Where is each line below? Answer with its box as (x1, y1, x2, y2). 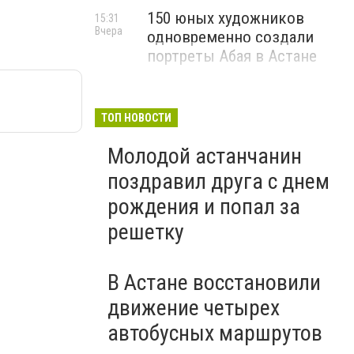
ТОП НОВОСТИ (101, 111, 171, 124)
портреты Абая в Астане (147, 47, 317, 66)
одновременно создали (147, 28, 314, 47)
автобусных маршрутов (107, 320, 322, 346)
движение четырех (107, 295, 280, 321)
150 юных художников (147, 9, 304, 28)
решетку (107, 219, 184, 245)
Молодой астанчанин (107, 143, 302, 169)
